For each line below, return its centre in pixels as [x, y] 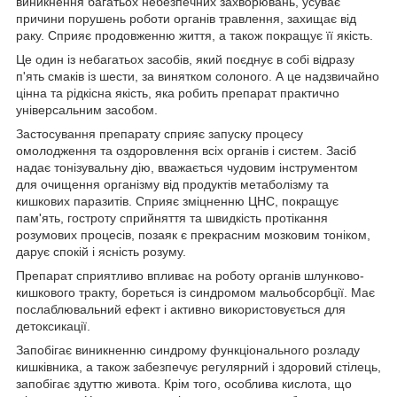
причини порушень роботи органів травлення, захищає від [186, 19]
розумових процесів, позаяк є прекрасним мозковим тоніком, [193, 235]
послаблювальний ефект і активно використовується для [181, 310]
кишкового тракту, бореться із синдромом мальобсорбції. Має [195, 293]
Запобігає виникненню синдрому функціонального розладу [188, 350]
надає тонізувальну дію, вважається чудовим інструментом [187, 168]
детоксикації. [53, 327]
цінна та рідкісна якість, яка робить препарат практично [178, 93]
